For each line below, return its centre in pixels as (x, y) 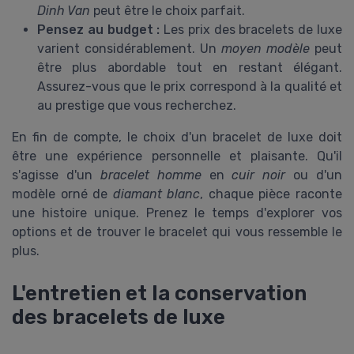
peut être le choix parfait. (168, 11)
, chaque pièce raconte (271, 194)
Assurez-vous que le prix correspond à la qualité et (190, 87)
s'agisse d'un (56, 175)
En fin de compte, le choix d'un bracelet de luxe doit (177, 137)
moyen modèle (265, 49)
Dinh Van (64, 11)
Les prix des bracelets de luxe (251, 30)
